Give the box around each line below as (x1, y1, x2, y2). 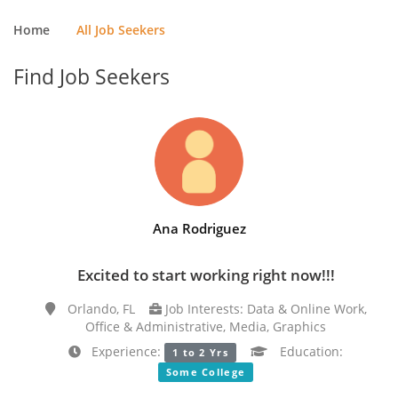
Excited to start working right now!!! (76, 265, 335, 285)
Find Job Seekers (13, 62, 170, 91)
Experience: (80, 343, 164, 361)
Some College (165, 365, 246, 379)
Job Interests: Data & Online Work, (161, 300, 367, 317)
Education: (276, 343, 344, 361)
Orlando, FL (63, 300, 149, 317)
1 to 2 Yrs (172, 346, 228, 360)
